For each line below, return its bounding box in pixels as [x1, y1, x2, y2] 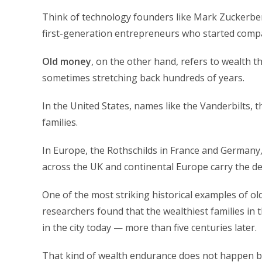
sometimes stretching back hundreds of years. [42, 71, 244, 84]
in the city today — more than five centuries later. [42, 221, 257, 234]
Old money [42, 55, 91, 68]
